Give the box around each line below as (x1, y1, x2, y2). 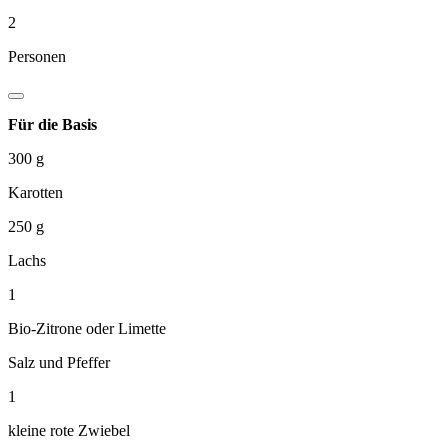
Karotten (8, 183, 63, 201)
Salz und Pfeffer (8, 353, 110, 371)
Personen (8, 47, 66, 65)
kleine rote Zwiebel (8, 421, 130, 439)
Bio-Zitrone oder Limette (8, 319, 166, 337)
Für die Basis (8, 115, 97, 133)
